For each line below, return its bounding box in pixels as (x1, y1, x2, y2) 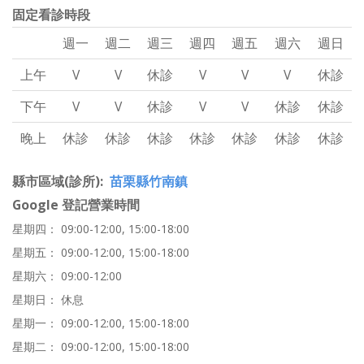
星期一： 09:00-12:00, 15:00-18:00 (12, 315, 189, 331)
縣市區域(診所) (12, 172, 100, 191)
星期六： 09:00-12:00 (12, 268, 122, 284)
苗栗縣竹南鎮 (109, 172, 188, 191)
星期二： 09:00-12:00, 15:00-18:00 (12, 339, 189, 355)
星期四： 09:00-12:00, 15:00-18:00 (12, 221, 189, 237)
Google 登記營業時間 (12, 196, 140, 214)
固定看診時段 (12, 6, 90, 24)
